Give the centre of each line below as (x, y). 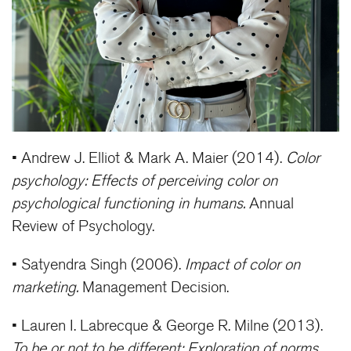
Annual (270, 204)
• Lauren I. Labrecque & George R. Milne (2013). (167, 326)
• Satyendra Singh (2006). (98, 265)
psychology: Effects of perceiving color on (145, 181)
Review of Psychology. (83, 227)
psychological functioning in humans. (128, 204)
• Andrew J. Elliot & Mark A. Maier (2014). (149, 159)
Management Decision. (154, 288)
